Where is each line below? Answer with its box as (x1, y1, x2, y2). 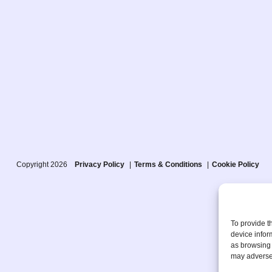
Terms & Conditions (134, 160, 202, 169)
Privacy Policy (75, 160, 124, 169)
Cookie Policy (212, 160, 259, 169)
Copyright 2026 (16, 160, 75, 169)
